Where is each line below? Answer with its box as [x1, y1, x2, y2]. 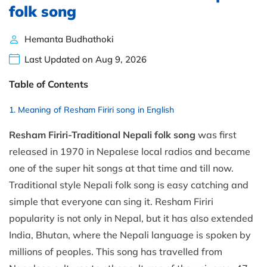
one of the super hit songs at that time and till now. [9, 162, 234, 174]
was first [195, 128, 237, 141]
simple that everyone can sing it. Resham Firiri [9, 195, 213, 207]
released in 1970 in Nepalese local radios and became [9, 145, 250, 157]
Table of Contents [9, 77, 88, 90]
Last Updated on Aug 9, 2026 [24, 53, 147, 65]
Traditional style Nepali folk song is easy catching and [9, 178, 249, 191]
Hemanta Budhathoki [24, 33, 114, 45]
